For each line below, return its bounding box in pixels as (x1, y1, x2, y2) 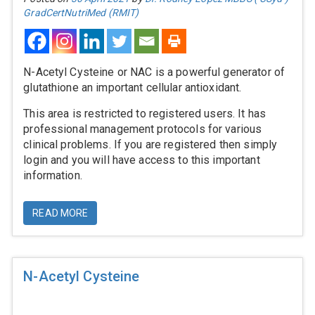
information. (23, 169, 82, 182)
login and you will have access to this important (23, 153, 260, 167)
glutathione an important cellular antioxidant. (23, 81, 242, 94)
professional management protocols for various (23, 122, 262, 136)
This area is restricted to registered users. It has (23, 107, 266, 120)
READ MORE (32, 207, 89, 219)
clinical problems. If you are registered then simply (23, 138, 278, 151)
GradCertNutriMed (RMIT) (23, 7, 139, 18)
